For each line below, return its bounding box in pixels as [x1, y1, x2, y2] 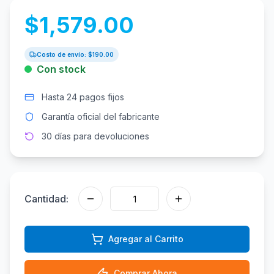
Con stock [37, 63, 86, 75]
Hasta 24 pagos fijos [42, 92, 124, 102]
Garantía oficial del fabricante [42, 111, 160, 122]
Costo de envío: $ [37, 51, 92, 58]
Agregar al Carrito [108, 234, 183, 244]
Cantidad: [24, 193, 68, 205]
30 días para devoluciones [42, 131, 149, 141]
